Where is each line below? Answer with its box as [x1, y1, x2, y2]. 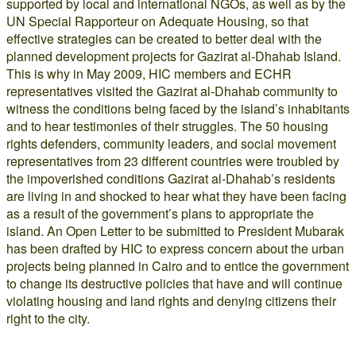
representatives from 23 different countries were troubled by [6, 152, 339, 171]
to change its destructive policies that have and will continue [6, 274, 342, 293]
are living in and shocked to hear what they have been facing [6, 187, 346, 206]
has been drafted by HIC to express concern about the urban [6, 239, 344, 258]
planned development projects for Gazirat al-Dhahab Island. [6, 47, 341, 66]
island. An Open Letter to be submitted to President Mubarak [6, 222, 344, 241]
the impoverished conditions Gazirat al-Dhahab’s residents [6, 169, 335, 188]
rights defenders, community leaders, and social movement [6, 134, 336, 153]
